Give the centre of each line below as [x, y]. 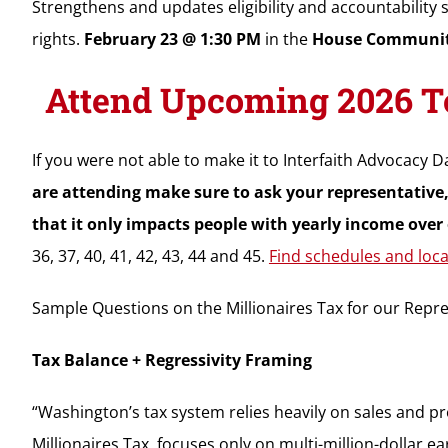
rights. [57, 38]
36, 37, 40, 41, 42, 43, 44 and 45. [150, 255]
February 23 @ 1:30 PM [172, 38]
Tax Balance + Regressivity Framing [171, 359]
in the [286, 38]
